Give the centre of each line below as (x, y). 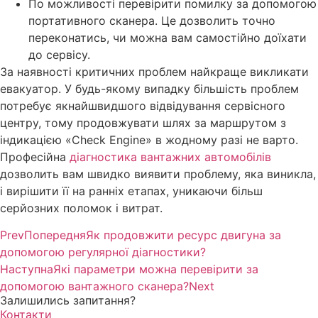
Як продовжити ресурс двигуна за (183, 235)
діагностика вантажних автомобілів (170, 157)
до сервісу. (59, 54)
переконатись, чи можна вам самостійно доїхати (168, 37)
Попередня (55, 235)
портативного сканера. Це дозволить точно (152, 20)
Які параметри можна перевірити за (156, 269)
